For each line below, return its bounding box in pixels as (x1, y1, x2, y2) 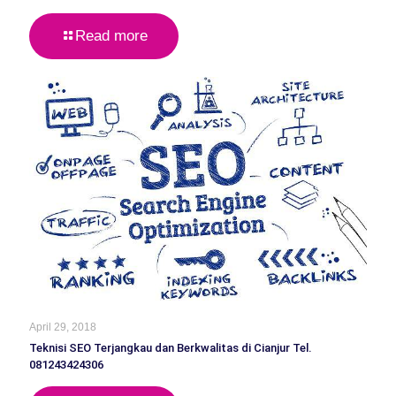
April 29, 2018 (29, 321, 96, 334)
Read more (75, 27, 148, 45)
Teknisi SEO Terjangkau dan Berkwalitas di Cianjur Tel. (29, 341, 312, 355)
